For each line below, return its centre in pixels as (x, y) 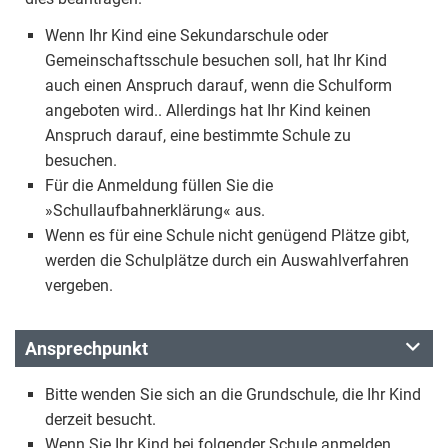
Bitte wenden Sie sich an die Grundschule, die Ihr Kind (233, 394)
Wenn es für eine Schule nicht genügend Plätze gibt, (227, 235)
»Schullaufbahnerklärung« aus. (155, 210)
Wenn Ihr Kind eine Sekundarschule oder (186, 35)
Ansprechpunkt (86, 348)
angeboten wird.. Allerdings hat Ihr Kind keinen (208, 110)
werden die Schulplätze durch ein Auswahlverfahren (227, 260)
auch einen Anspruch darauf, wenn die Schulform (218, 85)
